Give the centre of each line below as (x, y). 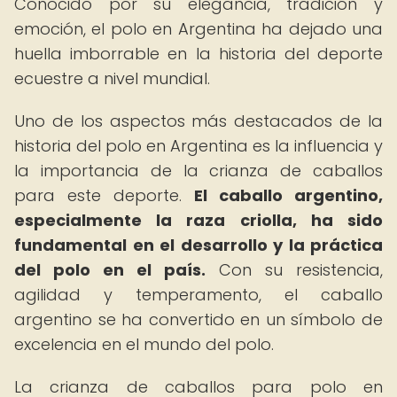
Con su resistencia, (294, 270)
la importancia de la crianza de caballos (198, 171)
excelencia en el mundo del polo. (144, 344)
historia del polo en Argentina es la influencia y (198, 146)
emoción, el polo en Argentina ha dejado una (198, 29)
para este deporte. (104, 195)
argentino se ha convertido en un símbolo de (198, 319)
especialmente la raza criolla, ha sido (198, 220)
